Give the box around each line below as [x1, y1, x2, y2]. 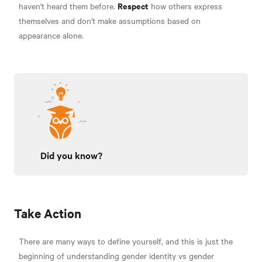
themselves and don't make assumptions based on [19, 15, 201, 27]
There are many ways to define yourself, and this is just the [19, 235, 233, 247]
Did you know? [40, 148, 102, 161]
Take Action [14, 204, 81, 221]
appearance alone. [19, 29, 84, 42]
